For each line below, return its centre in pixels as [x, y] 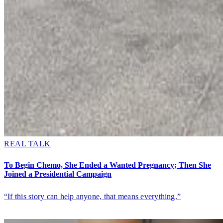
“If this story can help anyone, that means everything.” [93, 196]
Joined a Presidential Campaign [58, 174]
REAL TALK [28, 144]
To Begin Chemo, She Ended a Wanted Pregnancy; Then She [108, 165]
